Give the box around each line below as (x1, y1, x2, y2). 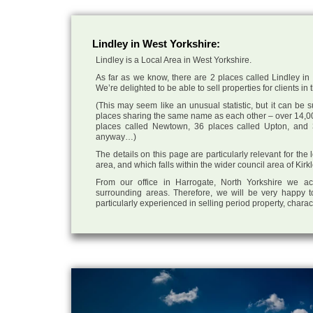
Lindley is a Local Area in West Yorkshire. (96, 54, 252, 65)
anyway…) (96, 131, 136, 142)
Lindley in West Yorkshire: (92, 37, 220, 50)
